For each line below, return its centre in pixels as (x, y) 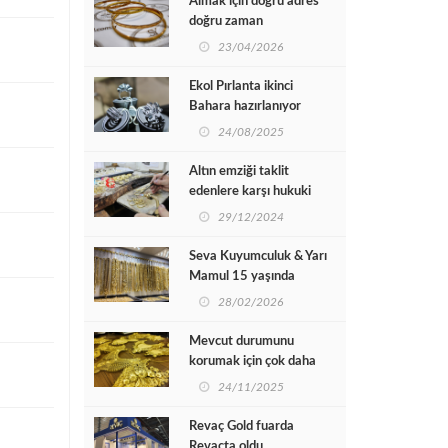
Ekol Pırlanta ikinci (240, 87)
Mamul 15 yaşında (241, 277)
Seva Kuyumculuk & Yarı (257, 257)
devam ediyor (227, 232)
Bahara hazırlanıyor (244, 107)
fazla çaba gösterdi (242, 382)
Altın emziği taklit (238, 172)
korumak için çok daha (252, 362)
